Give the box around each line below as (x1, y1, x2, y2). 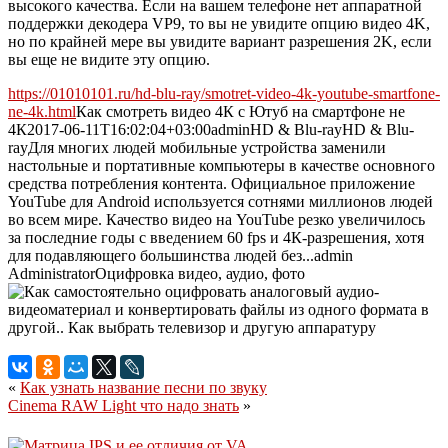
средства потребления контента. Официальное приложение (8, 175, 415, 193)
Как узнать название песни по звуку (20, 379, 267, 397)
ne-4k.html (8, 103, 76, 121)
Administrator (8, 265, 95, 283)
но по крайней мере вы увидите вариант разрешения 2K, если (8, 33, 432, 51)
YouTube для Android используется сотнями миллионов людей (8, 193, 433, 211)
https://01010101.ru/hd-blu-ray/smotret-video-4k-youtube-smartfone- (8, 85, 440, 103)
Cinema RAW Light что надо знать (8, 397, 239, 415)
